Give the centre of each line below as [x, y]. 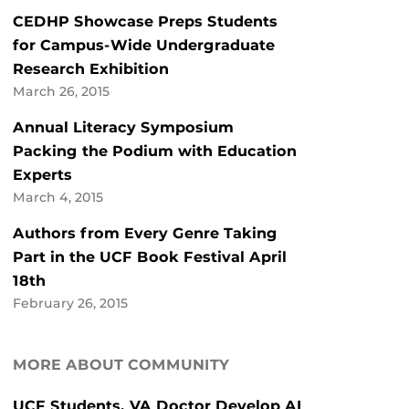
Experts [42, 175]
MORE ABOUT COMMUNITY [121, 365]
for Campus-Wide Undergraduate [144, 46]
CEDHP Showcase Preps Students [145, 22]
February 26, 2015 [70, 304]
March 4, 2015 [58, 198]
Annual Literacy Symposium [123, 128]
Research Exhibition [91, 69]
